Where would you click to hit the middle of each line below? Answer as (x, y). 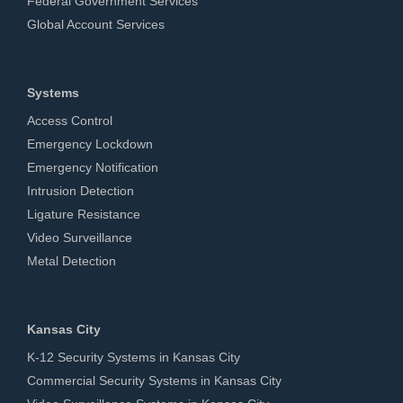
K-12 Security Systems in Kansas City (134, 358)
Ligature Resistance (84, 215)
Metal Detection (72, 261)
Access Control (70, 121)
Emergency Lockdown (90, 144)
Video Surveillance (80, 238)
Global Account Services (96, 25)
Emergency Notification (93, 168)
